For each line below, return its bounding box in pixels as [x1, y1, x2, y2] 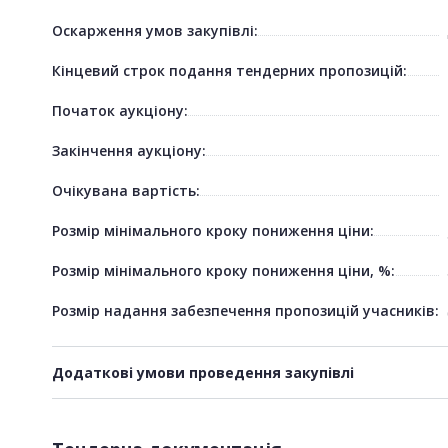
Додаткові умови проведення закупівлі [52, 362, 354, 382]
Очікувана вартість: [52, 180, 200, 200]
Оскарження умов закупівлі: [52, 20, 258, 40]
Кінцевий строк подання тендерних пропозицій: [52, 60, 407, 80]
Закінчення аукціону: [52, 140, 206, 160]
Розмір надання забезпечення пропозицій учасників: [52, 300, 439, 320]
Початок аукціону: [52, 100, 188, 120]
